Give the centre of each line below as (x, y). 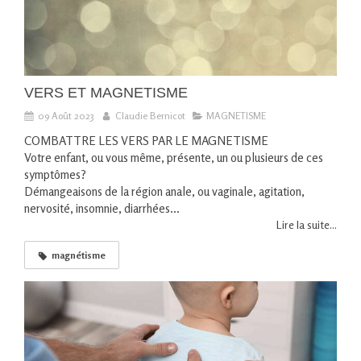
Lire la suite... (307, 225)
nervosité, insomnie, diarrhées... (102, 209)
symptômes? (55, 175)
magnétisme (79, 255)
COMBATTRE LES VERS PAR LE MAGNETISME (146, 141)
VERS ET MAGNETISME (106, 93)
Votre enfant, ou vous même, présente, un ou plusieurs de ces (174, 158)
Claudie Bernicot (150, 116)
